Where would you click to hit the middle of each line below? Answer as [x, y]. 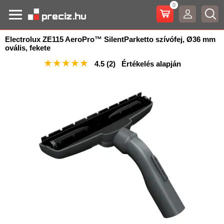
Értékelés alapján [148, 64]
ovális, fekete [28, 48]
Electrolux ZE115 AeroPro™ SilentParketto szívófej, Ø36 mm [110, 39]
